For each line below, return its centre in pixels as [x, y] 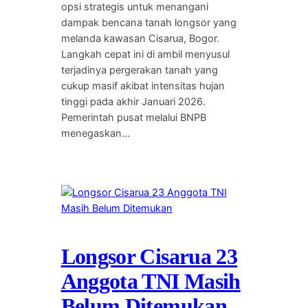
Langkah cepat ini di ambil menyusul [145, 55]
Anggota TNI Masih [151, 281]
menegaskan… [95, 134]
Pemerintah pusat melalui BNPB [133, 118]
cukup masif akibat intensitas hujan [143, 86]
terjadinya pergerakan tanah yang [139, 70]
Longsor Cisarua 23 [149, 256]
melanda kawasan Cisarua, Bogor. [140, 39]
